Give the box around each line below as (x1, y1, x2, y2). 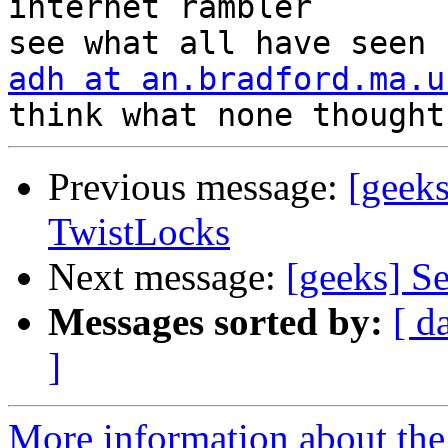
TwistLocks (48, 210, 230, 254)
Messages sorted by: (48, 300, 383, 344)
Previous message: (48, 165, 348, 209)
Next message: (48, 255, 286, 299)
